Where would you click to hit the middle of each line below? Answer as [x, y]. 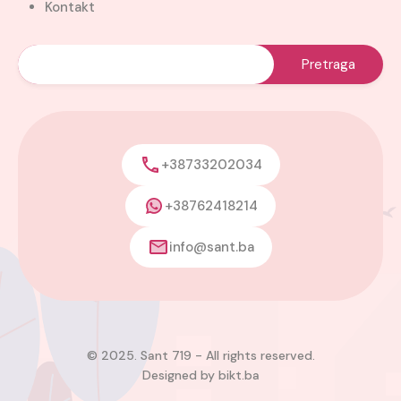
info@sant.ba [211, 247]
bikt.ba [239, 375]
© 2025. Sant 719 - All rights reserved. [200, 355]
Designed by [180, 375]
